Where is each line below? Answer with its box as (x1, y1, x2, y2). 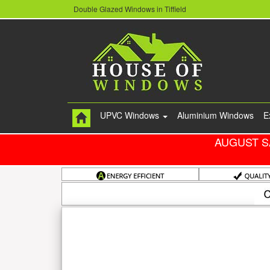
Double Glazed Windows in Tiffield (74, 4, 186, 14)
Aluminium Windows (177, 109, 254, 122)
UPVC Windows (100, 109, 162, 122)
